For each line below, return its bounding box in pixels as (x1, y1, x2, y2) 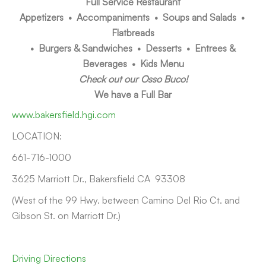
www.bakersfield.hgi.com (12, 108, 116, 121)
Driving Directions (12, 252, 86, 264)
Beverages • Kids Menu (82, 57, 184, 69)
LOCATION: (12, 129, 62, 142)
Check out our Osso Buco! (78, 72, 188, 85)
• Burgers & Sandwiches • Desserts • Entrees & (30, 42, 236, 54)
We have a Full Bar (94, 88, 172, 100)
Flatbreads (112, 26, 154, 39)
